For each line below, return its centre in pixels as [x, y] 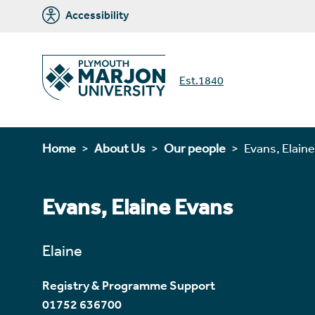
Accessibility [96, 14]
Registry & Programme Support [129, 286]
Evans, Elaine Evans [137, 207]
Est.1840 [201, 80]
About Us [120, 148]
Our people [195, 148]
